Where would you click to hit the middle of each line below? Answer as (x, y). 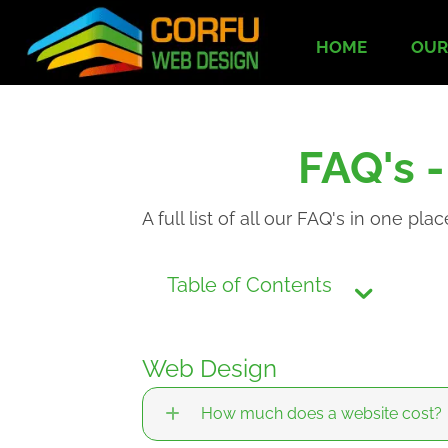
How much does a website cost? (321, 414)
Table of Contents (249, 284)
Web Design (209, 369)
